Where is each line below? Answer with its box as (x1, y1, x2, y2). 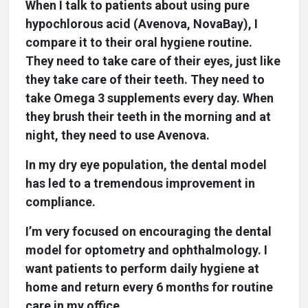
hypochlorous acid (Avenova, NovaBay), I (25, 16, 258, 32)
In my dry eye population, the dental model (25, 157, 267, 173)
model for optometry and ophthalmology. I (25, 243, 267, 258)
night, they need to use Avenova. (25, 128, 210, 143)
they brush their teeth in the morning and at (25, 109, 271, 124)
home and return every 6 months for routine (25, 280, 273, 295)
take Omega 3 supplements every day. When (25, 91, 274, 106)
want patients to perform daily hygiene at (25, 261, 259, 276)
